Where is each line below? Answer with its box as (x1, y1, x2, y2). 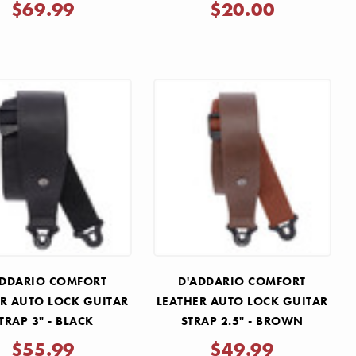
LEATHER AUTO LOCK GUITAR (156, 292, 328, 309)
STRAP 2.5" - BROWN (180, 312, 304, 329)
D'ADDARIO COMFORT (178, 273, 306, 289)
